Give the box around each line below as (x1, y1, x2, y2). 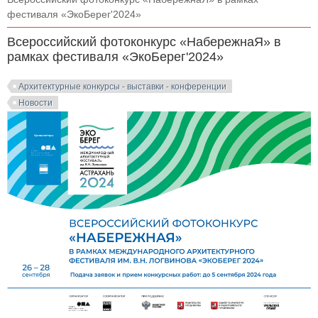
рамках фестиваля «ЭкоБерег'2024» (7, 50, 224, 64)
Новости (18, 98, 53, 108)
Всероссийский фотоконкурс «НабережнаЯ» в (7, 35, 281, 49)
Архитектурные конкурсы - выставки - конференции (18, 82, 226, 92)
